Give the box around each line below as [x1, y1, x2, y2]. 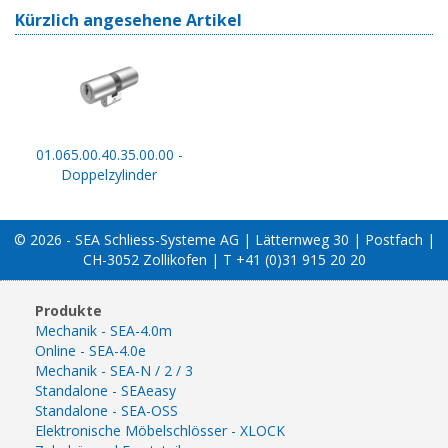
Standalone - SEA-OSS [35, 400, 178, 420]
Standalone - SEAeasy [35, 380, 176, 400]
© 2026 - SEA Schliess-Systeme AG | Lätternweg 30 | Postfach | [13, 229, 435, 249]
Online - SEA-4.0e [35, 340, 146, 360]
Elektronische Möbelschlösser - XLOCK [35, 420, 285, 440]
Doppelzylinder [61, 164, 157, 184]
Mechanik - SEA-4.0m [35, 320, 172, 340]
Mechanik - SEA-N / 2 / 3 [35, 360, 193, 380]
